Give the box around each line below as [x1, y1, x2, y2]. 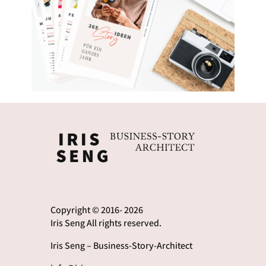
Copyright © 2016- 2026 [50, 203, 143, 216]
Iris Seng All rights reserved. [50, 216, 161, 229]
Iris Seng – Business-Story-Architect [50, 239, 192, 252]
